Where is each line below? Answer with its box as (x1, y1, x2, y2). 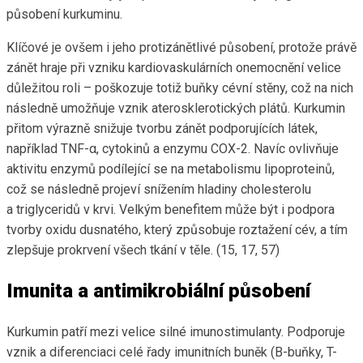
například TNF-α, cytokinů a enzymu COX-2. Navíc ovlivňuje (6, 141, 339, 157)
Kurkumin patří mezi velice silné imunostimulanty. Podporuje (6, 324, 345, 340)
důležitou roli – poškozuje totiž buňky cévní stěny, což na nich (6, 80, 353, 96)
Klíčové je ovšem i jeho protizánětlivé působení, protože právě (6, 40, 357, 56)
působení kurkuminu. (6, 6, 122, 23)
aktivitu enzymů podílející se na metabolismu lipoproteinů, (6, 161, 335, 177)
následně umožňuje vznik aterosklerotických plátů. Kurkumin (6, 100, 345, 117)
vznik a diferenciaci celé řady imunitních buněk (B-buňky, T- (6, 344, 337, 361)
